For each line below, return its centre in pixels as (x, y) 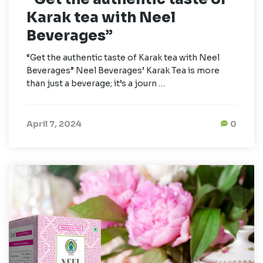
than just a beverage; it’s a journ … (96, 83)
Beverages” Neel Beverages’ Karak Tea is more (123, 70)
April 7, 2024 (54, 124)
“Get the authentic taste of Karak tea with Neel (123, 58)
